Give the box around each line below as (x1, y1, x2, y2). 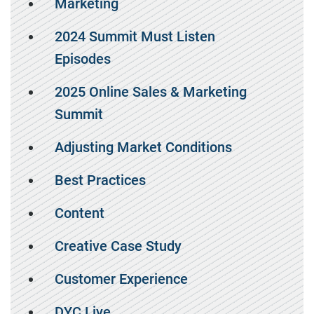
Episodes (55, 50, 111, 67)
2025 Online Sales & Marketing (55, 83, 247, 100)
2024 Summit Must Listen (55, 28, 215, 45)
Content (55, 205, 104, 221)
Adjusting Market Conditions (55, 139, 232, 156)
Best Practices (55, 172, 146, 189)
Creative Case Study (55, 238, 182, 254)
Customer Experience (55, 271, 188, 287)
